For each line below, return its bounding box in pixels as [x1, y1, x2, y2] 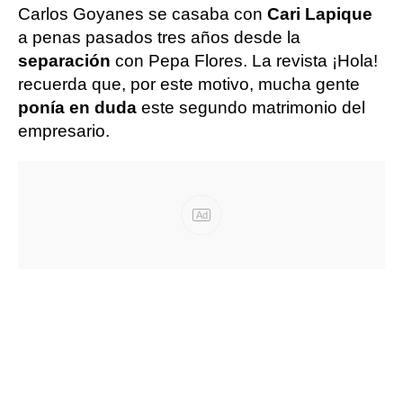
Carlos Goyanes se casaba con [18, 4, 267, 23]
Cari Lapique [267, 4, 372, 23]
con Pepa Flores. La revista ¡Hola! [115, 51, 378, 70]
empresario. [18, 121, 110, 140]
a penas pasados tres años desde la [18, 28, 300, 47]
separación [18, 51, 115, 70]
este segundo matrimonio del [137, 98, 365, 117]
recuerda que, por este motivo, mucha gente [18, 75, 360, 94]
